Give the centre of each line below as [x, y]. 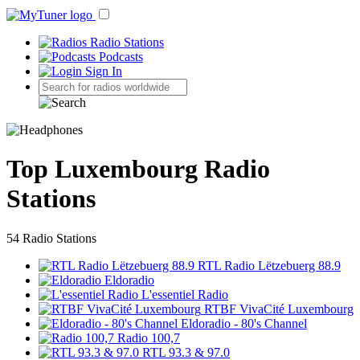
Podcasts [121, 57]
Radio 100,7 [149, 337]
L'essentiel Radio [185, 294]
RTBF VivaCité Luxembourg [279, 309]
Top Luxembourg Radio [138, 169]
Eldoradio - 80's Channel [244, 323]
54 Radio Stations [51, 238]
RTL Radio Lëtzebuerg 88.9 [269, 265]
